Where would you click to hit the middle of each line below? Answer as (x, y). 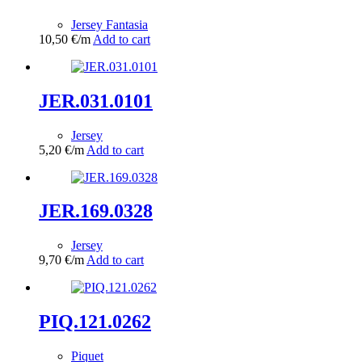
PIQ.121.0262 (95, 322)
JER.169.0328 (96, 211)
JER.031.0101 (96, 101)
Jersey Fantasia (109, 24)
